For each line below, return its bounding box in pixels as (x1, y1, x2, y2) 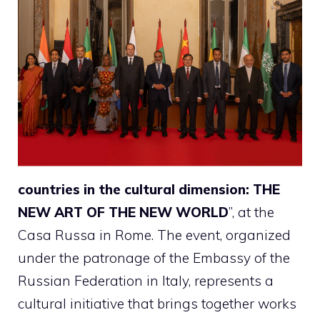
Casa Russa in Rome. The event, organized (18, 226, 291, 244)
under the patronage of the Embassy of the (18, 249, 290, 267)
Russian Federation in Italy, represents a (18, 272, 274, 290)
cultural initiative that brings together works (18, 295, 296, 313)
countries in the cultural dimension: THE (18, 181, 280, 199)
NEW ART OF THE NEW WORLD (18, 204, 229, 221)
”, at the (229, 204, 274, 221)
